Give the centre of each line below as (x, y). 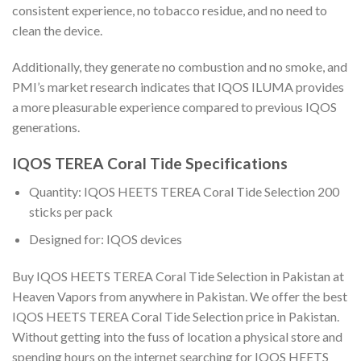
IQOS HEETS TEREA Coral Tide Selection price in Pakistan (174, 317)
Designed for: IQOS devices (105, 239)
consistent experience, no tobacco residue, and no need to (170, 10)
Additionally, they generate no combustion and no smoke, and (180, 67)
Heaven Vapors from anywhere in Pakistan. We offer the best (180, 297)
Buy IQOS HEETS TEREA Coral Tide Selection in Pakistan (171, 276)
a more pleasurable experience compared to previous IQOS (174, 107)
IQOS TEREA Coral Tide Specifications (150, 164)
